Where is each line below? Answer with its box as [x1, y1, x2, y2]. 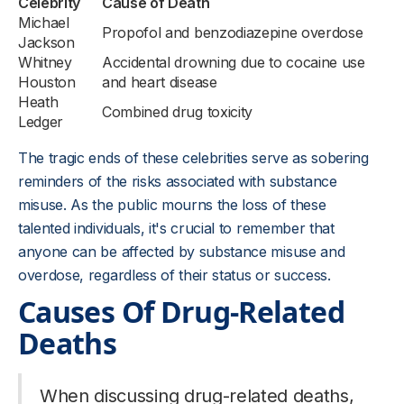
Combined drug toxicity [102, 103, 252, 121]
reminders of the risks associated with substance [18, 172, 337, 190]
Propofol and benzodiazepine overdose [102, 23, 363, 41]
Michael [18, 14, 69, 32]
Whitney [18, 53, 72, 71]
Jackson [18, 33, 75, 51]
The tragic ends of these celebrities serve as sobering [18, 149, 369, 167]
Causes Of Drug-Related [18, 292, 344, 331]
